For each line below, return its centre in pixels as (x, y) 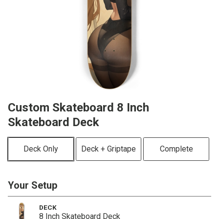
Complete (176, 149)
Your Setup (33, 185)
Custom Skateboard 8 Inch (78, 108)
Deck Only (41, 149)
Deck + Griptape (109, 149)
